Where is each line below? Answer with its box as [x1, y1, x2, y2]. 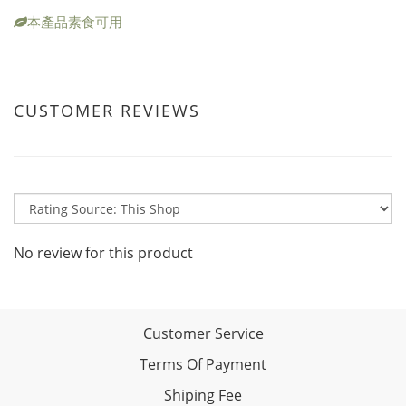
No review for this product [14, 242, 193, 263]
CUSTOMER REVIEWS [14, 99, 200, 121]
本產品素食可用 [27, 14, 122, 30]
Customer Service [142, 323, 264, 343]
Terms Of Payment [140, 353, 266, 374]
